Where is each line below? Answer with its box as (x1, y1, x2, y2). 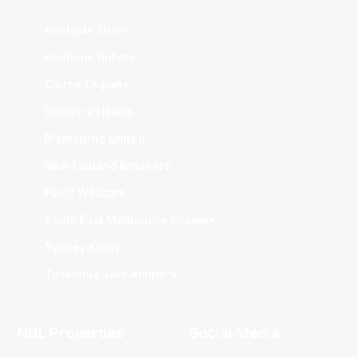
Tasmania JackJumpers (45, 267, 178, 280)
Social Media (188, 324, 280, 343)
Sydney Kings (45, 240, 121, 253)
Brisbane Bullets (45, 50, 136, 64)
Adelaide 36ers (45, 23, 130, 37)
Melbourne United (45, 131, 146, 145)
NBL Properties (18, 324, 124, 343)
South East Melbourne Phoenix (45, 213, 216, 226)
